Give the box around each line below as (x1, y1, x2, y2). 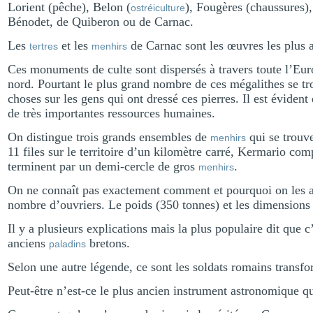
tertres (29, 41, 58, 52)
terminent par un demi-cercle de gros (8, 159, 198, 173)
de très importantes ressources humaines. (8, 106, 215, 120)
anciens (8, 236, 49, 250)
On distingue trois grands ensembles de (8, 130, 210, 144)
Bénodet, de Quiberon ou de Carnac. (8, 15, 194, 29)
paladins (49, 238, 86, 249)
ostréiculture (131, 2, 185, 13)
